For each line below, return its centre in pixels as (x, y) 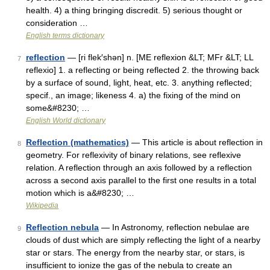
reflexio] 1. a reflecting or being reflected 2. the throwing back (143, 70)
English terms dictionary (65, 36)
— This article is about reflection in (196, 142)
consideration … (57, 23)
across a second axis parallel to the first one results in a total (141, 180)
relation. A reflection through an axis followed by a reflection (139, 168)
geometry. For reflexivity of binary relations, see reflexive (133, 155)
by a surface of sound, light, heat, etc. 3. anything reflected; (139, 83)
